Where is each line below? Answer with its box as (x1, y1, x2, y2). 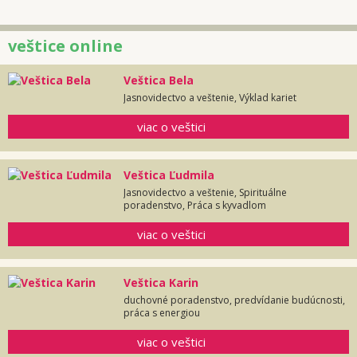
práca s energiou (124, 306, 200, 320)
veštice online (8, 35, 123, 57)
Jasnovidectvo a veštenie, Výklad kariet (124, 91, 296, 105)
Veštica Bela (124, 73, 194, 88)
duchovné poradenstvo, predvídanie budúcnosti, (124, 293, 345, 308)
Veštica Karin (124, 275, 198, 291)
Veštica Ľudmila (124, 167, 214, 183)
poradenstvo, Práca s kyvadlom (124, 198, 266, 213)
